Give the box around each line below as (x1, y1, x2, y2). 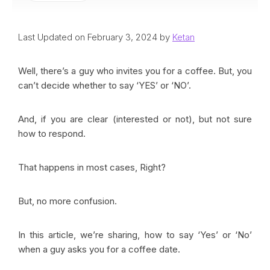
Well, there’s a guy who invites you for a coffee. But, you (18, 65, 252, 77)
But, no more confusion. (18, 195, 119, 207)
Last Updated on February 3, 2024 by (18, 31, 172, 43)
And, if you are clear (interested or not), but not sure (18, 113, 252, 125)
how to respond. (18, 128, 88, 139)
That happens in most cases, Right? (18, 162, 168, 173)
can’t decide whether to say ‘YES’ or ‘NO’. (18, 80, 191, 91)
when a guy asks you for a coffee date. (18, 243, 180, 255)
